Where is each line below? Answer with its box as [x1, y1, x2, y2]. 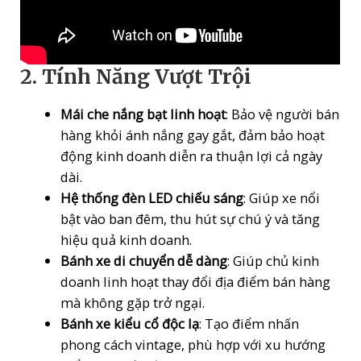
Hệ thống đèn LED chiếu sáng [60, 188, 243, 207]
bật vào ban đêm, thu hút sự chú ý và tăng [60, 209, 320, 228]
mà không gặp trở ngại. [60, 293, 205, 312]
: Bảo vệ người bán [225, 104, 339, 123]
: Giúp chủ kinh [226, 251, 319, 270]
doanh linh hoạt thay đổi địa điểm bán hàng [60, 272, 330, 291]
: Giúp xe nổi [243, 188, 320, 207]
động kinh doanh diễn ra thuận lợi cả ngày [60, 146, 322, 165]
